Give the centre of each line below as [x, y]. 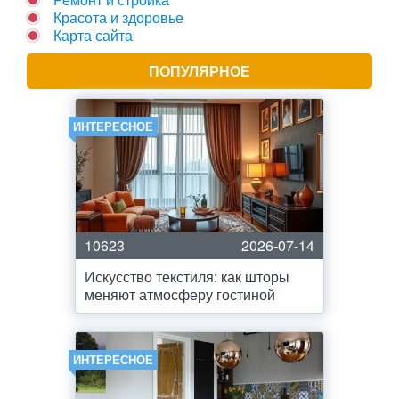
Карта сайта [93, 35]
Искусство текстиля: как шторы [187, 277]
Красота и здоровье [118, 17]
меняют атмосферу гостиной [180, 294]
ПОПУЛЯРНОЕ [199, 71]
